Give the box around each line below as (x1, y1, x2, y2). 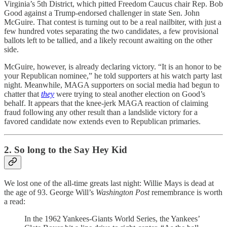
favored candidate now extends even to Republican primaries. (4, 117, 203, 126)
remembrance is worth (152, 188, 222, 197)
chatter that (4, 89, 41, 98)
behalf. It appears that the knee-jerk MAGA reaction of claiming (4, 98, 208, 107)
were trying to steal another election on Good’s (56, 89, 205, 98)
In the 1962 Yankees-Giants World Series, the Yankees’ (24, 214, 200, 223)
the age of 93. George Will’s (4, 188, 96, 197)
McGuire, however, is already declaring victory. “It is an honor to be (4, 62, 221, 71)
